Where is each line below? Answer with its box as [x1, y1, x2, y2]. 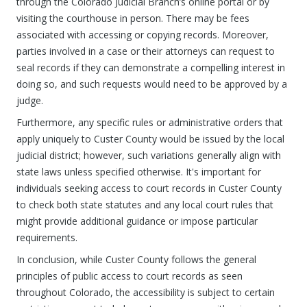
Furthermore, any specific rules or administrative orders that [16, 116, 283, 129]
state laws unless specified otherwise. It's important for [16, 165, 261, 178]
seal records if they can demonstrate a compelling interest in [16, 61, 285, 74]
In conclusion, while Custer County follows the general [16, 253, 256, 266]
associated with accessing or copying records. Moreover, [16, 28, 269, 41]
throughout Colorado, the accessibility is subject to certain [16, 286, 275, 299]
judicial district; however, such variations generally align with [16, 149, 281, 162]
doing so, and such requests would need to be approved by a [16, 77, 287, 90]
